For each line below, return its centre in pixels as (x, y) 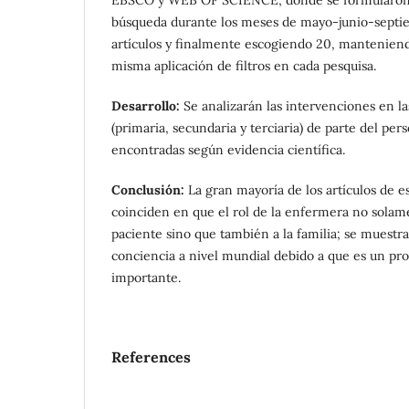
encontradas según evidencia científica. (228, 149)
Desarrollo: (147, 105)
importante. (146, 277)
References (151, 357)
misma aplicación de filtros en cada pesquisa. (244, 65)
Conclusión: (150, 189)
